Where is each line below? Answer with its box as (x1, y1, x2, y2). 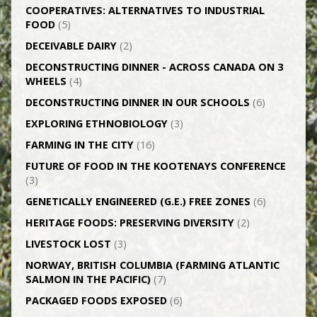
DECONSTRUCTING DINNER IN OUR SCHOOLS (25, 96, 250, 109)
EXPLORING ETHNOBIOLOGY (25, 117, 168, 130)
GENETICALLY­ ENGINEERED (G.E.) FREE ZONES (25, 195, 250, 208)
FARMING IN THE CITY (25, 138, 134, 151)
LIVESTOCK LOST (25, 237, 111, 250)
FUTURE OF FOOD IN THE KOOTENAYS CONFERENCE (25, 159, 286, 173)
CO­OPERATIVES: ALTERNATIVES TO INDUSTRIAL (25, 4, 265, 17)
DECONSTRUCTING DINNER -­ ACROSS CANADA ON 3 (25, 60, 283, 74)
